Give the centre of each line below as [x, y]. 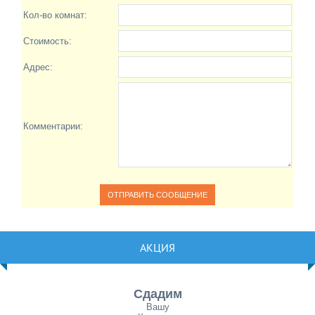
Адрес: [38, 67]
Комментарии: [53, 126]
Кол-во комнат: [55, 15]
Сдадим [157, 294]
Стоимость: [47, 41]
